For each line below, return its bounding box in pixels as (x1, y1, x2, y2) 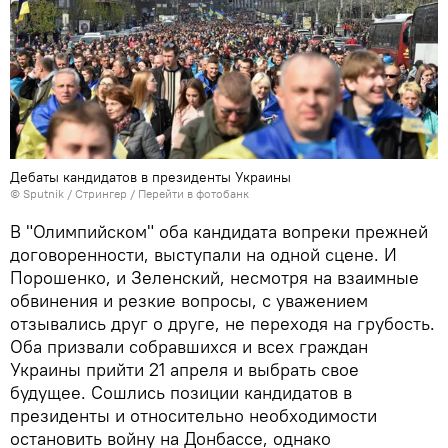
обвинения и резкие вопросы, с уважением (10, 288, 368, 312)
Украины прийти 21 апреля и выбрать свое (10, 357, 359, 381)
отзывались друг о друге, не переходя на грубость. (10, 311, 435, 335)
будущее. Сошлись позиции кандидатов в (10, 380, 352, 404)
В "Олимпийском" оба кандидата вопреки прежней (10, 219, 428, 243)
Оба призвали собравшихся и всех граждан (10, 334, 368, 358)
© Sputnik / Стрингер (10, 185, 127, 201)
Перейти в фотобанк (138, 185, 249, 201)
